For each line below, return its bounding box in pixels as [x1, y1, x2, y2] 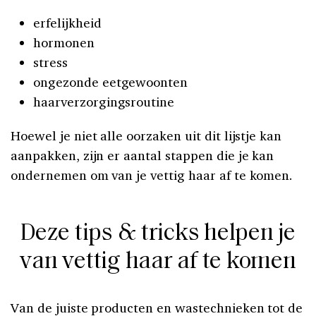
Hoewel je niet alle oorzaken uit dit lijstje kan [11, 126, 282, 144]
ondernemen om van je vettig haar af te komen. [11, 166, 293, 183]
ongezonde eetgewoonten [33, 73, 188, 90]
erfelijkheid [33, 13, 102, 31]
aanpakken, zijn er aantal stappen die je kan [11, 146, 274, 164]
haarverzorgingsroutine [33, 92, 175, 110]
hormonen [33, 33, 95, 51]
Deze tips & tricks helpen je [20, 221, 296, 246]
